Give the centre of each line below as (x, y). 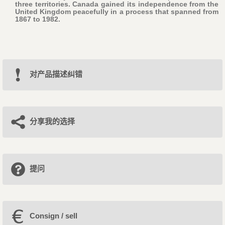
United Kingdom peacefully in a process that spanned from (117, 12)
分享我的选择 (52, 122)
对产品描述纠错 (56, 74)
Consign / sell (53, 216)
